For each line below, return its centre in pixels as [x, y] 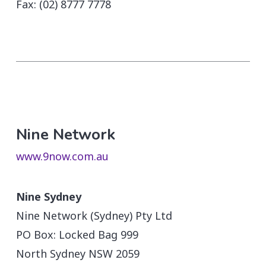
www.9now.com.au [62, 156]
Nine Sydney [49, 196]
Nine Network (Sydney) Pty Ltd [94, 215]
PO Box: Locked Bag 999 [77, 234]
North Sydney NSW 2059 [78, 253]
